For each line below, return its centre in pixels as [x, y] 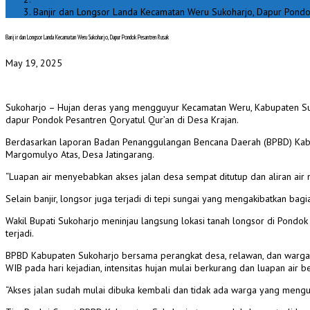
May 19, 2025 [34, 63]
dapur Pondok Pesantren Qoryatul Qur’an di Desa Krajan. [122, 120]
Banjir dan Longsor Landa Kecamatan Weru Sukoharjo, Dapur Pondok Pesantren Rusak [87, 37]
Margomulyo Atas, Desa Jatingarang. [80, 155]
